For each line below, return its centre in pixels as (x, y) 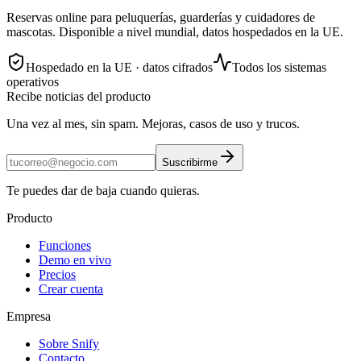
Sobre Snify (69, 344)
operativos (33, 82)
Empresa (29, 317)
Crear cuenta (71, 289)
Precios (57, 275)
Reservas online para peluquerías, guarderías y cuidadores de (161, 18)
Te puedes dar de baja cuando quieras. (103, 191)
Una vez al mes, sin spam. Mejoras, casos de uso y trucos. (153, 124)
